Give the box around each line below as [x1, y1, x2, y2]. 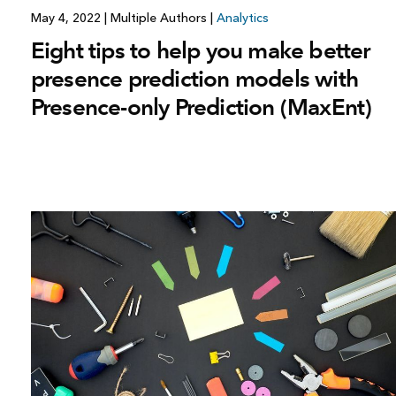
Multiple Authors [106, 11, 210, 27]
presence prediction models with [30, 65, 359, 94]
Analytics [216, 11, 269, 27]
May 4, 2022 [30, 11, 104, 27]
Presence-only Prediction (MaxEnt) [30, 93, 372, 122]
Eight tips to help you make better [30, 36, 370, 65]
